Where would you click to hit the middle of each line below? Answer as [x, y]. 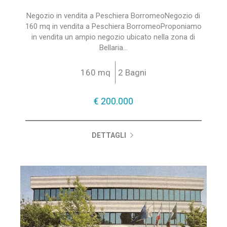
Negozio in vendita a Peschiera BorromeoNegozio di [113, 16]
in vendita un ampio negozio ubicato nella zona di [113, 37]
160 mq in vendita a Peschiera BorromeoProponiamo [113, 26]
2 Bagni [132, 72]
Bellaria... [113, 48]
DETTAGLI [110, 135]
